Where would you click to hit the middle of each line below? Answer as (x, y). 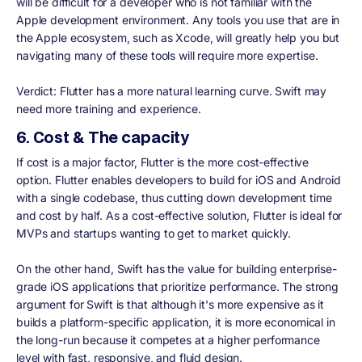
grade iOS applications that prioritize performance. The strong (178, 286)
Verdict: (38, 91)
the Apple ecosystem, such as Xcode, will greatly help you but (178, 38)
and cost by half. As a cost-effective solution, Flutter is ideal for (179, 215)
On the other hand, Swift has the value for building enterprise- (177, 268)
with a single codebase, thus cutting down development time (174, 197)
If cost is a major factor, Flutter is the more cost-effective (163, 162)
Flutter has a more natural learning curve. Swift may (193, 91)
